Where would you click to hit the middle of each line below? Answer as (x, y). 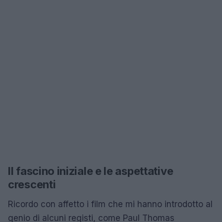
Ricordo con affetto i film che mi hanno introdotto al (110, 204)
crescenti (32, 184)
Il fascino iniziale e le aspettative (91, 171)
